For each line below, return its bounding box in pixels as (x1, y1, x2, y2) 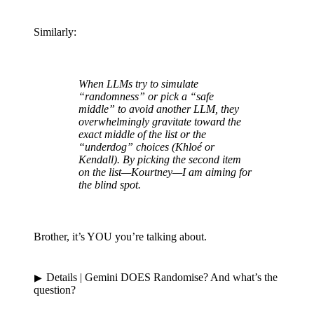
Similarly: (34, 25, 76, 38)
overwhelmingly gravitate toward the (78, 115, 241, 128)
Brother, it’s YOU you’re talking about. (34, 230, 207, 243)
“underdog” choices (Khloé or (78, 140, 214, 153)
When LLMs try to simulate (78, 77, 198, 90)
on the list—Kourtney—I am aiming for (78, 165, 252, 178)
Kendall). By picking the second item (78, 153, 241, 165)
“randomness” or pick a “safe (78, 90, 214, 102)
